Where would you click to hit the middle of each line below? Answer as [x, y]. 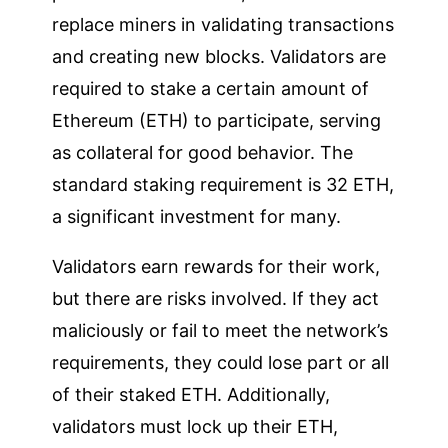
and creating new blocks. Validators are [219, 56]
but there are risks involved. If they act [216, 298]
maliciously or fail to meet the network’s [220, 330]
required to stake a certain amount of [211, 88]
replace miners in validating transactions [223, 24]
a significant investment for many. [197, 216]
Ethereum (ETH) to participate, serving [217, 120]
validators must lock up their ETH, [195, 426]
